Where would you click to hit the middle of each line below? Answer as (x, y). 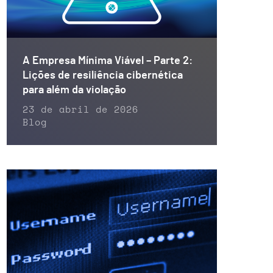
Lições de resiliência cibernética (103, 75)
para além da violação (74, 90)
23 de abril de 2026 (80, 110)
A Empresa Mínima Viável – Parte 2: (108, 61)
